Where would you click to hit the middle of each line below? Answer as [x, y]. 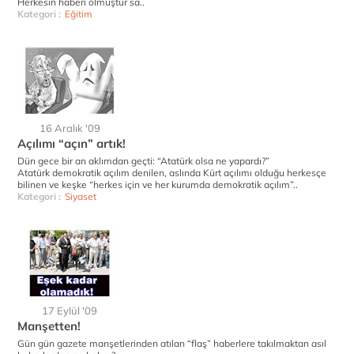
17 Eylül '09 [70, 311]
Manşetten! [49, 326]
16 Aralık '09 [70, 128]
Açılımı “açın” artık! [72, 143]
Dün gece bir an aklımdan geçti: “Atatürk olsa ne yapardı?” [143, 161]
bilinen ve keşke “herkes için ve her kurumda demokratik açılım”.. [158, 185]
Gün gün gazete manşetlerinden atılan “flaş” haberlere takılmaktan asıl [172, 343]
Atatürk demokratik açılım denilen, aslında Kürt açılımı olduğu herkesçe [172, 173]
